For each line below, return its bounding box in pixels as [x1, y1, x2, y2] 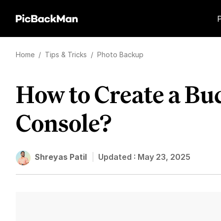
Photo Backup [97, 50, 144, 59]
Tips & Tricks [45, 50, 89, 59]
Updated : [98, 152, 138, 162]
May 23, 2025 [138, 152, 190, 162]
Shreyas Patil [35, 152, 87, 162]
